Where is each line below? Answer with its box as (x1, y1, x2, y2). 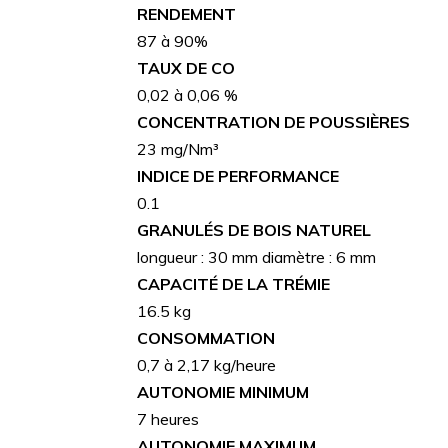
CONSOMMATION (137, 327, 275, 348)
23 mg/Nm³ (137, 138, 219, 159)
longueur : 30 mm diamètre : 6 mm (137, 246, 376, 267)
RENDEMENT (137, 3, 236, 24)
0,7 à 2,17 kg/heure (137, 354, 276, 375)
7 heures (137, 408, 199, 429)
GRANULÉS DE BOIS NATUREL (137, 219, 371, 240)
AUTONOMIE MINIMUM (137, 381, 309, 402)
